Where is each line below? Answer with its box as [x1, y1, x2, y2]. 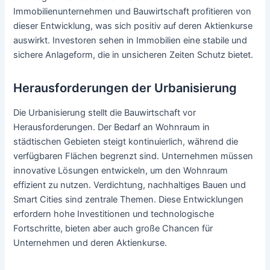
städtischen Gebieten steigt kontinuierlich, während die [13, 136, 239, 147]
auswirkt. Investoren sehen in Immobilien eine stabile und [13, 34, 248, 46]
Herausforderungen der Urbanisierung [13, 80, 237, 95]
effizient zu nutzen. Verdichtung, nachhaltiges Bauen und [13, 179, 246, 190]
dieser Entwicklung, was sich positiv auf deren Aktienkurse [13, 20, 253, 31]
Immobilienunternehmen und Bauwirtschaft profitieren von [13, 5, 252, 17]
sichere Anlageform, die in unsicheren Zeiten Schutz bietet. [13, 49, 254, 60]
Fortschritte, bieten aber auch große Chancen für [13, 222, 213, 234]
